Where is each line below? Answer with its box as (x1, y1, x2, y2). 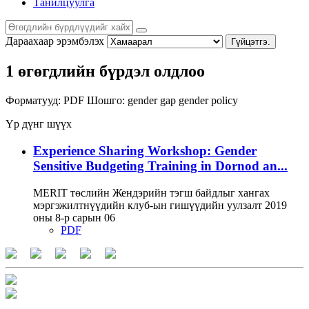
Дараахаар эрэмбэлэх (6, 34, 104, 47)
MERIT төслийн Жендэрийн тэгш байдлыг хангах (33, 186, 270, 199)
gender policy (179, 94, 238, 107)
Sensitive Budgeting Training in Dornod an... (33, 159, 288, 174)
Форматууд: (6, 94, 61, 107)
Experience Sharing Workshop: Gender (33, 143, 257, 159)
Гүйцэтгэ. (231, 36, 270, 47)
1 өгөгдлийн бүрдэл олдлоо (6, 62, 205, 81)
